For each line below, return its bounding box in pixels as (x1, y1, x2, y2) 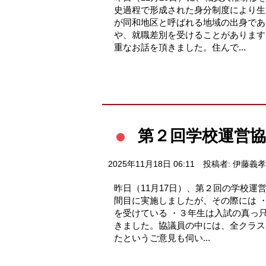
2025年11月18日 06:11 (108, 159, 195, 169)
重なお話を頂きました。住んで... (114, 42, 246, 52)
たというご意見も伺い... (114, 232, 210, 243)
